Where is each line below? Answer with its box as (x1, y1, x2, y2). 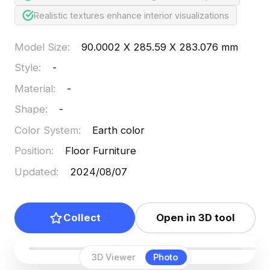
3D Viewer (92, 252, 136, 263)
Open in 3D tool (155, 212, 235, 224)
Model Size (14, 40, 67, 53)
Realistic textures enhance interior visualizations (34, 10, 230, 20)
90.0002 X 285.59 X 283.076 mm (81, 40, 239, 53)
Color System (14, 124, 78, 136)
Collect (63, 212, 101, 224)
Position (14, 145, 51, 157)
